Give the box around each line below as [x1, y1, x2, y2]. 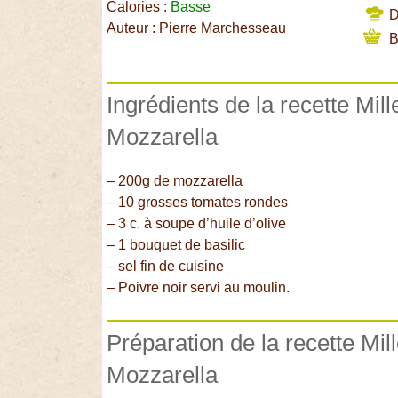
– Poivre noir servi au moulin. [107, 279, 291, 295]
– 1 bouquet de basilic [107, 236, 246, 252]
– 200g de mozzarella [107, 172, 243, 188]
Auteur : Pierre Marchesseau [107, 20, 287, 36]
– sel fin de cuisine [107, 258, 225, 274]
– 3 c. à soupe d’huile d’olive [107, 215, 287, 231]
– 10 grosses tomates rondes [107, 194, 289, 210]
